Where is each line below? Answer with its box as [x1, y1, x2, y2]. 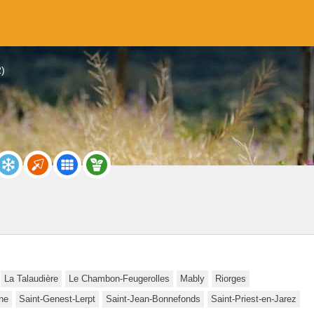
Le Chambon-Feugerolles [69, 273, 170, 284]
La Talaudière [4, 273, 58, 284]
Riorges [215, 273, 246, 284]
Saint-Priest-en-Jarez [211, 293, 296, 304]
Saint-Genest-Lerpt [19, 293, 95, 304]
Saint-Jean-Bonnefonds [106, 293, 200, 304]
